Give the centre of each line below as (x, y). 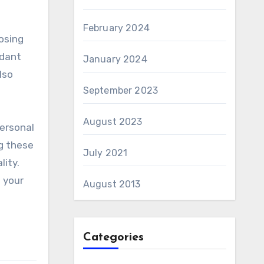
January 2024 (115, 59)
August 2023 (113, 122)
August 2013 (112, 184)
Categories (113, 237)
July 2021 (105, 153)
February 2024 (116, 28)
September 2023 (121, 90)
